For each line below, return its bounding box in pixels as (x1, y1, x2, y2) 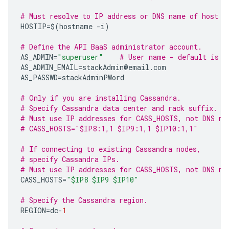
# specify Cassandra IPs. (20, 154, 120, 164)
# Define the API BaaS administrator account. (20, 42, 210, 52)
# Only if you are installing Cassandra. (20, 93, 181, 103)
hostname (59, 21, 93, 31)
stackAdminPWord (62, 73, 124, 82)
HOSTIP (20, 21, 47, 31)
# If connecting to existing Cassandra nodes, (20, 144, 205, 154)
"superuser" (57, 52, 103, 62)
